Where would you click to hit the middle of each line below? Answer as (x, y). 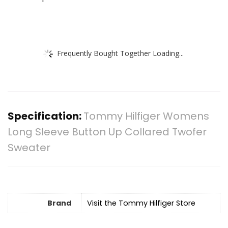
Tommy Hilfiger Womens (146, 116)
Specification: (46, 116)
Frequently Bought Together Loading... (120, 53)
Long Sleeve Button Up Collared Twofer (107, 132)
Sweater (29, 148)
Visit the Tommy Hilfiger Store (141, 203)
